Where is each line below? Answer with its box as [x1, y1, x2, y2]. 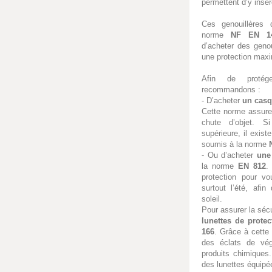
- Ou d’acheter [202, 150, 257, 160]
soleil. [202, 194, 222, 203]
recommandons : [202, 84, 260, 94]
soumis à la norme [202, 139, 269, 149]
